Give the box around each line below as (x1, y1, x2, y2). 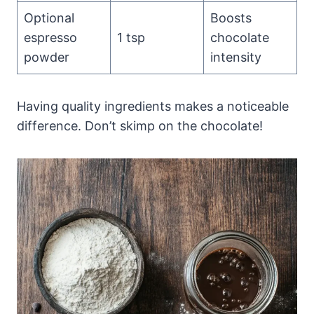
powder (24, 49, 69, 64)
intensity (210, 49, 261, 64)
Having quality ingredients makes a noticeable (17, 98, 289, 114)
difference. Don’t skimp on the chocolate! (17, 118, 263, 133)
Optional (24, 10, 74, 25)
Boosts (210, 10, 252, 25)
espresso (24, 29, 77, 45)
